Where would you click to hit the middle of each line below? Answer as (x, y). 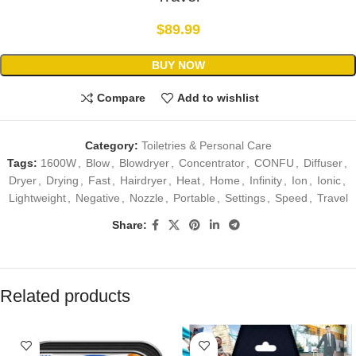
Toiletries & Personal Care (206, 145)
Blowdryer (144, 163)
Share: (129, 225)
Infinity (266, 180)
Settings (245, 197)
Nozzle (146, 197)
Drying (62, 180)
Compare (121, 98)
